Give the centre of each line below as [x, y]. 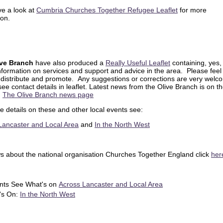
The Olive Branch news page [48, 95]
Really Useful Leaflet [138, 63]
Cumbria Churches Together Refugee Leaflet [107, 10]
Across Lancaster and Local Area [111, 184]
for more [192, 10]
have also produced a [69, 63]
